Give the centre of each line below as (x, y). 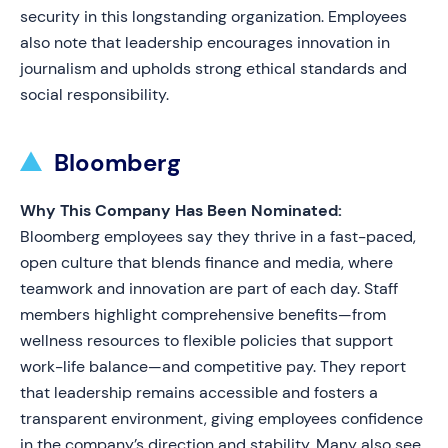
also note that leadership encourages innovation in (205, 42)
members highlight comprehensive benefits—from (203, 314)
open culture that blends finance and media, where (206, 262)
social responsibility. (94, 94)
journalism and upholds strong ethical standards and (213, 68)
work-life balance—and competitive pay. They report (213, 366)
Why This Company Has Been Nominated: (181, 210)
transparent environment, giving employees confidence (221, 418)
